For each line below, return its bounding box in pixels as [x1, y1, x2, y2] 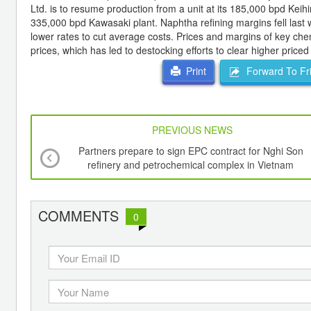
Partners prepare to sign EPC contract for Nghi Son [78, 144, 303, 158]
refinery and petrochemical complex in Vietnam [87, 158, 294, 172]
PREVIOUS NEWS [152, 123, 233, 137]
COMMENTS [38, 205, 119, 226]
